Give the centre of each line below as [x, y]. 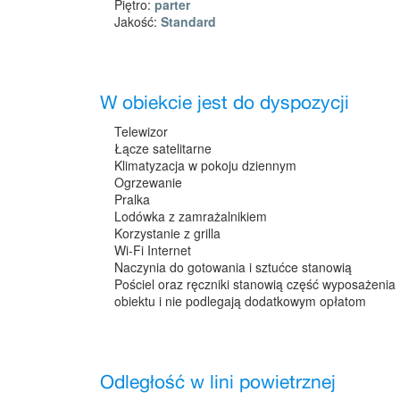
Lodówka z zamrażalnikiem [191, 216]
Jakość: [137, 21]
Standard [188, 21]
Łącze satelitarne [163, 148]
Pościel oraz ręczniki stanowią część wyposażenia [255, 283]
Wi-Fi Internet [153, 250]
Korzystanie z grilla [167, 233]
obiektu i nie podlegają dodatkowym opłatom [240, 300]
